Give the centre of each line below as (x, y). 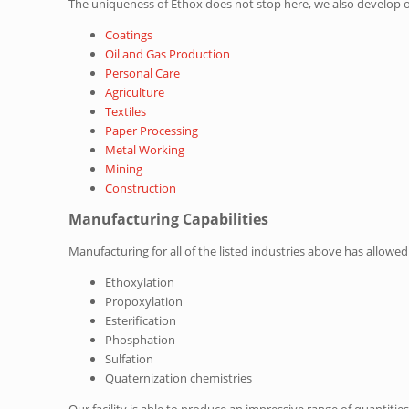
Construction (141, 188)
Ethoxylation (140, 282)
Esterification (141, 320)
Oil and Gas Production (168, 53)
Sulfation (130, 358)
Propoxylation (144, 301)
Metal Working (145, 149)
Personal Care (143, 73)
